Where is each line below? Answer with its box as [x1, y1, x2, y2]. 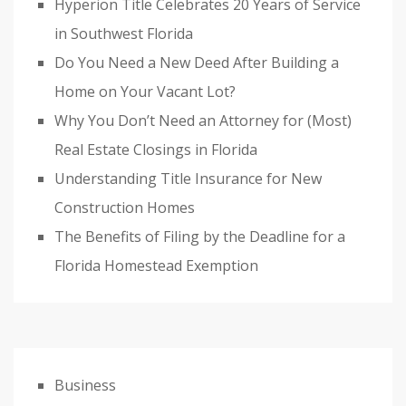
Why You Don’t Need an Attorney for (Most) [54, 111, 352, 131]
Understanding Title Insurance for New [54, 169, 322, 189]
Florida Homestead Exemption [54, 256, 258, 276]
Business [54, 375, 116, 396]
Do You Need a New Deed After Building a [54, 53, 339, 73]
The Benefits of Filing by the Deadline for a [54, 227, 345, 247]
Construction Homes [54, 198, 195, 218]
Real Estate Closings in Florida [54, 140, 257, 160]
